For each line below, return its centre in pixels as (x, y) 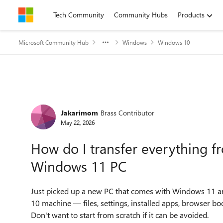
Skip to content (52, 15)
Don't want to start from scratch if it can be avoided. (120, 215)
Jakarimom (79, 112)
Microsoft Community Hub (54, 42)
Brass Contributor (127, 112)
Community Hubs (141, 15)
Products (191, 15)
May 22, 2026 (78, 122)
